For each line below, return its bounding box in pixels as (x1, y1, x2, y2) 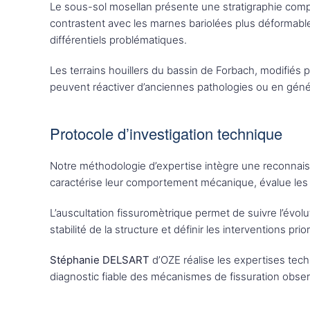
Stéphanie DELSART (50, 253, 149, 266)
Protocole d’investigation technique (50, 122, 282, 144)
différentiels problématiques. (50, 33, 187, 46)
